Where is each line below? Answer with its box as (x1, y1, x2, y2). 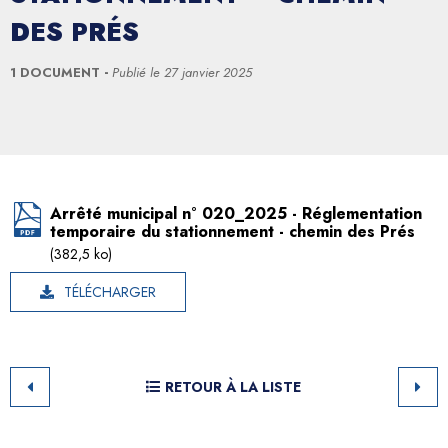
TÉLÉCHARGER (64, 281, 156, 302)
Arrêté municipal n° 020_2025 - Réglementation (50, 201, 422, 225)
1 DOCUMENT (10, 62, 104, 82)
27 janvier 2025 (164, 62, 252, 82)
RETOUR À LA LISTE (164, 376, 301, 397)
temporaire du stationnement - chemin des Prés (50, 219, 415, 243)
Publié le (112, 62, 164, 82)
